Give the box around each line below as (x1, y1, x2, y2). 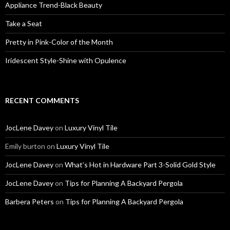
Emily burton (5, 142, 45, 150)
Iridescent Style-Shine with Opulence (5, 56, 126, 65)
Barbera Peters (5, 197, 54, 206)
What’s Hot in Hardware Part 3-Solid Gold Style (65, 160, 216, 169)
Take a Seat (5, 19, 42, 28)
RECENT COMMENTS (5, 96, 79, 105)
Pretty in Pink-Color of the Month (5, 37, 113, 46)
